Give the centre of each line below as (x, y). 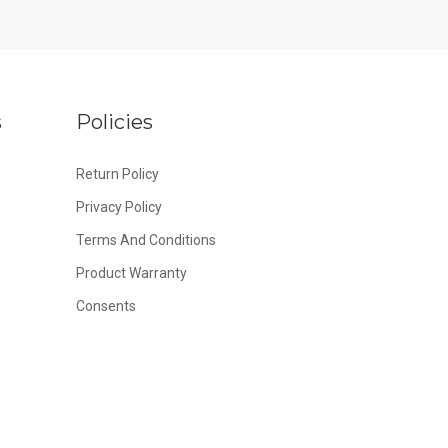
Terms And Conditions (146, 240)
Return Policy (117, 174)
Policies (114, 122)
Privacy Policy (119, 207)
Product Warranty (131, 273)
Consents (106, 306)
